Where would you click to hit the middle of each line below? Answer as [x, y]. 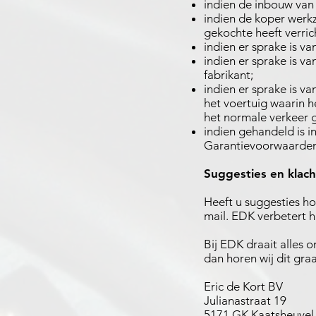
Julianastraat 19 [245, 300]
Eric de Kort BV [243, 286]
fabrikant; [229, 75]
